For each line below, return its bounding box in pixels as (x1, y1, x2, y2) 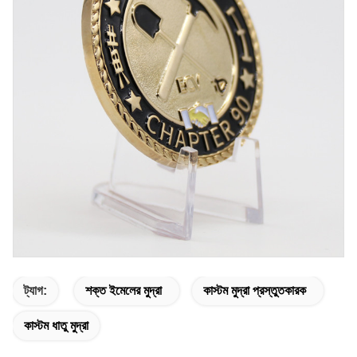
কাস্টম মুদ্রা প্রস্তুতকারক (203, 284, 306, 297)
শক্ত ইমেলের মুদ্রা (85, 284, 162, 297)
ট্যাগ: (24, 284, 47, 297)
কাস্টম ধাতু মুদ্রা (24, 319, 88, 332)
